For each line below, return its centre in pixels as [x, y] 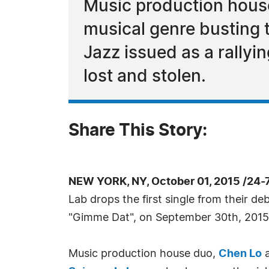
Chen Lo [240, 254]
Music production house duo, [144, 254]
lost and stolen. [145, 77]
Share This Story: [138, 131]
